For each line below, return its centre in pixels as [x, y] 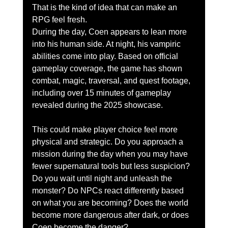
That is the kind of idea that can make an [105, 7]
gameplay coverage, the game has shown [108, 68]
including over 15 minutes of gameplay [102, 93]
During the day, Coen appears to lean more [110, 32]
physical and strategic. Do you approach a [108, 141]
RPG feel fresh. [59, 19]
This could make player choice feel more [106, 129]
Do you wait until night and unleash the [103, 178]
